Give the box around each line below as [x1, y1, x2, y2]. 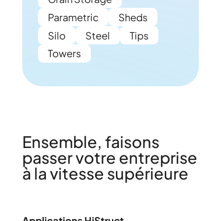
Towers [47, 47, 81, 60]
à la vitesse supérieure [22, 163, 188, 183]
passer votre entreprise [22, 147, 197, 167]
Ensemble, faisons [22, 131, 159, 151]
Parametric [47, 10, 99, 23]
